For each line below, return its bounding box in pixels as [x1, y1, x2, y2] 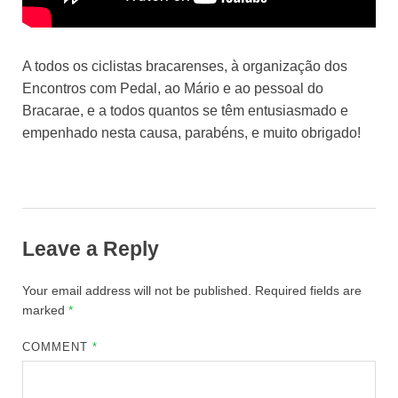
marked [22, 302, 68, 317]
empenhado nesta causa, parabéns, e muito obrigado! [22, 125, 361, 141]
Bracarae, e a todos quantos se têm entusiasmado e [22, 103, 348, 119]
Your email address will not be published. [22, 283, 251, 298]
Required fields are [255, 283, 362, 298]
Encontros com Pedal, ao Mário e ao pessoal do [22, 81, 323, 97]
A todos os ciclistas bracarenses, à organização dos [22, 59, 347, 75]
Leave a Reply [22, 237, 159, 261]
